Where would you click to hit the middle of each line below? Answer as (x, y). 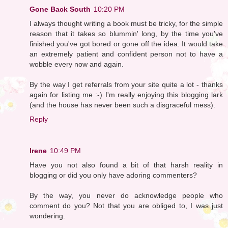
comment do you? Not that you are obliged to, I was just (126, 205)
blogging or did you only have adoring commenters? (113, 175)
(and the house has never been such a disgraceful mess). (122, 105)
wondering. (47, 216)
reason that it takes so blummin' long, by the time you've (126, 33)
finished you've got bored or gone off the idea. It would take (126, 44)
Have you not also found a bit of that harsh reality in (126, 165)
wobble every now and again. (77, 64)
